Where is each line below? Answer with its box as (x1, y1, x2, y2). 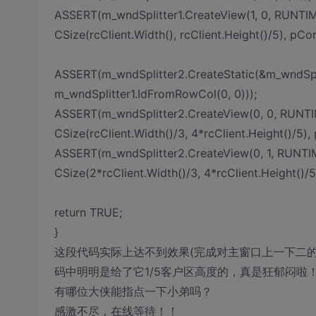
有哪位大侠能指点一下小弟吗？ (54, 284, 212, 298)
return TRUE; (54, 205, 122, 219)
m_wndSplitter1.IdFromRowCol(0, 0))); (54, 87, 257, 101)
